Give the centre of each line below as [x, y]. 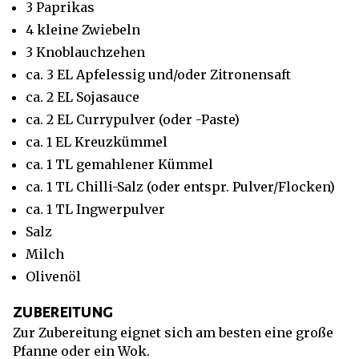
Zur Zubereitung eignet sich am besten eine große [173, 333]
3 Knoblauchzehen [85, 52]
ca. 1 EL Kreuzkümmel [97, 142]
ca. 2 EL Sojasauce [83, 97]
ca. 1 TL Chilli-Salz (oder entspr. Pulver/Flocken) [180, 187]
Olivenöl [53, 276]
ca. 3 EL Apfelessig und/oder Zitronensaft [158, 75]
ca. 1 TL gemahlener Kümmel [119, 164]
